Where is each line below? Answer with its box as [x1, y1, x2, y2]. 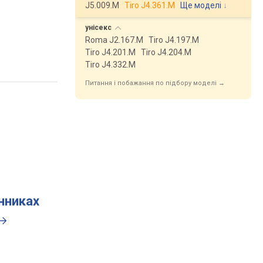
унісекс [85, 23, 113, 32]
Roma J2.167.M [85, 35, 143, 45]
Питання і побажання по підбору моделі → [85, 79, 225, 87]
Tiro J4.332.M [85, 60, 136, 69]
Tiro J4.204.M [141, 48, 191, 57]
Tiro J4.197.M [149, 35, 199, 45]
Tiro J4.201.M [85, 48, 136, 57]
